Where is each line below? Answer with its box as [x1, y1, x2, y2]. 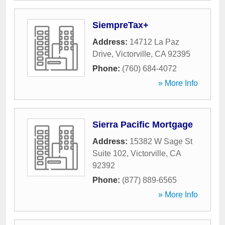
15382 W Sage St [130, 137, 192, 146]
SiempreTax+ [92, 20, 149, 30]
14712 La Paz [130, 38, 179, 46]
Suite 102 [92, 149, 127, 158]
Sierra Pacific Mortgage [92, 120, 193, 130]
